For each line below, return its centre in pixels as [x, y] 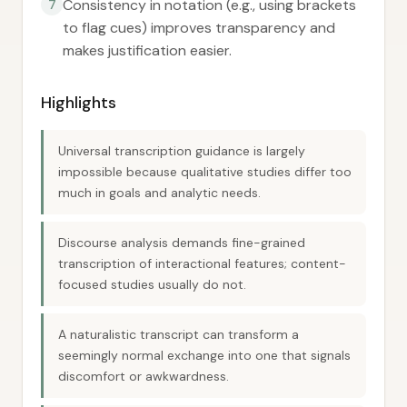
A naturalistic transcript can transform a [179, 334]
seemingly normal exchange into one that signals [204, 355]
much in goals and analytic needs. [159, 193]
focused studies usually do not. [152, 284]
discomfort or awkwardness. [144, 376]
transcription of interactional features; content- [202, 263]
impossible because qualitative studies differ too [205, 172]
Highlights [79, 103]
